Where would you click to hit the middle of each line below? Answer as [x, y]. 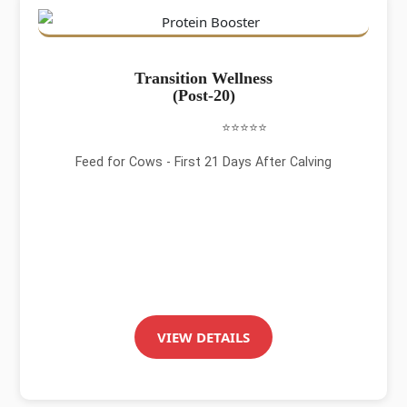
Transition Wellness [203, 78]
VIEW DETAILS [203, 337]
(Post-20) [203, 95]
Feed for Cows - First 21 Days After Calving [203, 162]
